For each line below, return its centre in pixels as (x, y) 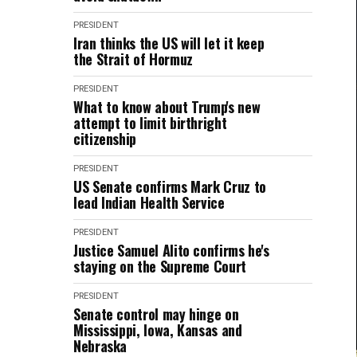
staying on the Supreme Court (160, 266)
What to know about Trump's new (167, 107)
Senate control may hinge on (156, 314)
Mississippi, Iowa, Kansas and (158, 330)
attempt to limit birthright (150, 123)
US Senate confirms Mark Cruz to (170, 186)
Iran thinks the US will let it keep (169, 43)
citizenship (105, 139)
